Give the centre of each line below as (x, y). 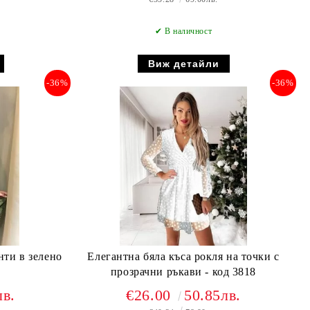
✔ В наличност (183, 31)
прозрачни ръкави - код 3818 (231, 272)
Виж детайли (183, 64)
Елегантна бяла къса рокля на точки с (183, 256)
